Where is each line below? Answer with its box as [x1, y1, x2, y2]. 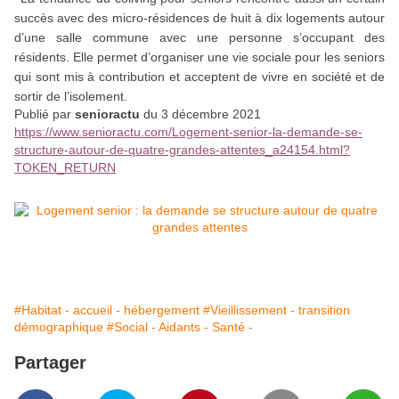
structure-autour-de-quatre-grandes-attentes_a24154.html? [14, 142, 350, 158]
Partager [14, 353, 86, 373]
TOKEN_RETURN [14, 160, 116, 175]
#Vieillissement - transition [203, 303, 350, 318]
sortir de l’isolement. [14, 89, 127, 104]
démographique [14, 320, 103, 335]
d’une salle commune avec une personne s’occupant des [14, 30, 385, 45]
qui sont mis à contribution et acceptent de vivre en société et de [14, 69, 385, 85]
